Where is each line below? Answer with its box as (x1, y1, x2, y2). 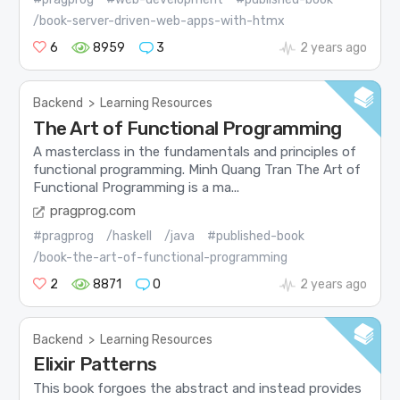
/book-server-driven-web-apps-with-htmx (33, 13, 286, 29)
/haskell (106, 229, 153, 245)
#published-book (207, 229, 305, 245)
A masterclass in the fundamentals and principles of (33, 143, 357, 160)
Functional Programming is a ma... (33, 179, 240, 196)
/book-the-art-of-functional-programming (33, 250, 288, 266)
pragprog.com (50, 203, 137, 220)
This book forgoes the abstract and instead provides (33, 379, 362, 396)
